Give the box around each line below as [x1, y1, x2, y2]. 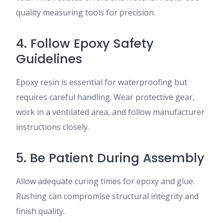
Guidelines [16, 50, 82, 68]
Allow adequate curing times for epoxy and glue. [16, 176, 195, 187]
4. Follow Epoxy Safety [16, 35, 154, 52]
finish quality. [16, 206, 65, 217]
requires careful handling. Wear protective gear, [16, 92, 195, 103]
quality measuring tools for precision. [16, 7, 155, 18]
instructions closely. [16, 121, 89, 132]
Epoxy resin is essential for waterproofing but [16, 77, 187, 88]
